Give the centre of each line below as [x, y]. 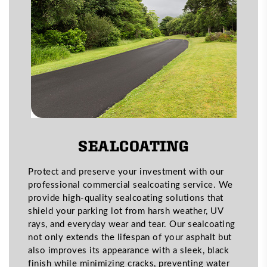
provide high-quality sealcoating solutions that [126, 197]
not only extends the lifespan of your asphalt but [130, 236]
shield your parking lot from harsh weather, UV [125, 210]
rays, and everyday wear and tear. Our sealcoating [132, 223]
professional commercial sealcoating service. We [131, 184]
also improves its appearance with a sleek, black [128, 249]
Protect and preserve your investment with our [126, 171]
